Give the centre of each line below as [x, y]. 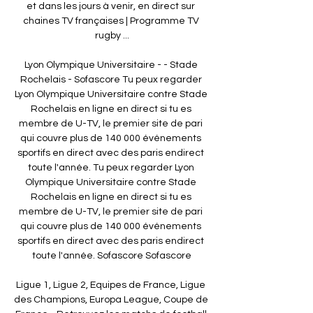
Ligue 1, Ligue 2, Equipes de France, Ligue [111, 285]
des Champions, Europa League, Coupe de [111, 299]
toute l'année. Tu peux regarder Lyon [111, 167]
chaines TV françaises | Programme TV [111, 21]
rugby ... [112, 35]
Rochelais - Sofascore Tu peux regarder [111, 79]
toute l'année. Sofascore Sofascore [112, 255]
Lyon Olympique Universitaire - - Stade [111, 65]
